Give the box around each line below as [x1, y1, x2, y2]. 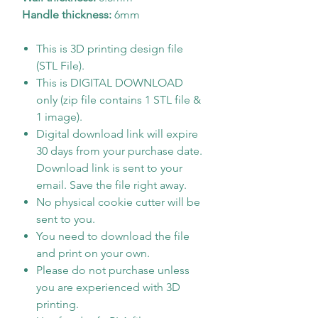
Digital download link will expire [36, 127, 198, 141]
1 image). [36, 110, 82, 124]
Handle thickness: [22, 8, 111, 21]
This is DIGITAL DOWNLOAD [36, 76, 183, 89]
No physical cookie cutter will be [36, 195, 200, 209]
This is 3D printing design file [36, 42, 183, 55]
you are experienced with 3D [36, 280, 180, 294]
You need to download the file [36, 229, 190, 243]
